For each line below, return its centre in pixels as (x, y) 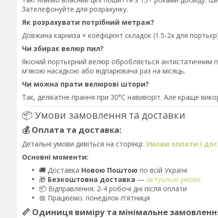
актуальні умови (173, 179)
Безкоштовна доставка (91, 179)
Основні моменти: (55, 157)
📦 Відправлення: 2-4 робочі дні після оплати (113, 188)
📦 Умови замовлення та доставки (104, 115)
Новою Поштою (109, 170)
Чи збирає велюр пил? (63, 48)
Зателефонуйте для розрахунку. (75, 9)
